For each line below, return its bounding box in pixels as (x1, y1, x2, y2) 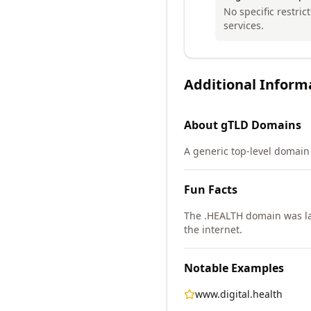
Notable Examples (184, 260, 284, 276)
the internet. (184, 223, 242, 236)
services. (224, 19, 264, 32)
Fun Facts (184, 182, 237, 197)
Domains (249, 117, 301, 133)
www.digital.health (195, 287, 283, 301)
